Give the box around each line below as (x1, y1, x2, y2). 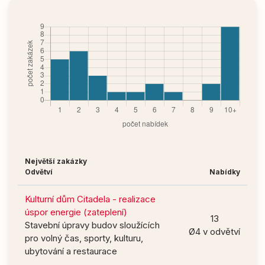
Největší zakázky (25, 157, 87, 166)
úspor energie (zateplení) (25, 206, 127, 218)
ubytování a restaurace (25, 245, 117, 257)
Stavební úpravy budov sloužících (25, 219, 160, 231)
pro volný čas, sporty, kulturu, (25, 232, 143, 244)
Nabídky (209, 167, 240, 176)
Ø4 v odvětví (189, 226, 240, 237)
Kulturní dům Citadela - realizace (25, 193, 156, 205)
